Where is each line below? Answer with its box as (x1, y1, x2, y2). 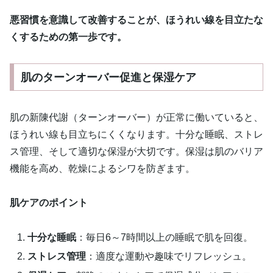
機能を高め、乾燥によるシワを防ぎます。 (10, 163, 195, 174)
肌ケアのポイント (10, 197, 88, 208)
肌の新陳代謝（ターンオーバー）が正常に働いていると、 (10, 112, 263, 122)
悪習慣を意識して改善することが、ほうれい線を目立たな (10, 15, 263, 25)
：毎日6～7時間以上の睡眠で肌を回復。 (76, 232, 253, 243)
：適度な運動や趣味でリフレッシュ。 (86, 251, 252, 262)
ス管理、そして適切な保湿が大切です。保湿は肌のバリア (10, 146, 263, 157)
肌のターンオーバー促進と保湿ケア (20, 71, 196, 83)
